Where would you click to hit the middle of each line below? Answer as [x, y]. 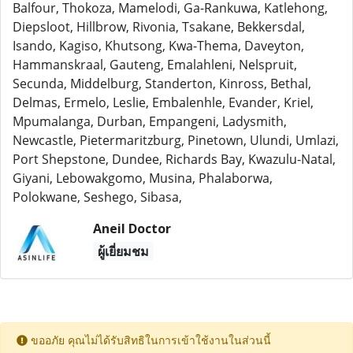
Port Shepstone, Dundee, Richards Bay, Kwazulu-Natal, [174, 159]
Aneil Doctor [132, 229]
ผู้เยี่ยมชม [123, 251]
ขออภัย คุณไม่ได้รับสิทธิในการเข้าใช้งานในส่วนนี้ [149, 341]
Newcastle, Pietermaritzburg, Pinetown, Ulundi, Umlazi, [176, 140]
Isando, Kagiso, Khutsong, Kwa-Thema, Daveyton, [158, 46]
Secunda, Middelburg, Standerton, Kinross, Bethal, [162, 84]
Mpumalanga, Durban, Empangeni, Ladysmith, [150, 121]
